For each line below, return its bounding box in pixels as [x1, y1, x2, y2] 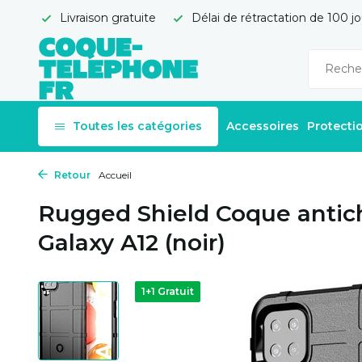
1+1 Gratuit [141, 285, 194, 297]
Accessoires [226, 119, 299, 133]
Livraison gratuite [57, 11, 156, 25]
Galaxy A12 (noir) [38, 229, 225, 256]
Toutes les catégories [73, 119, 202, 133]
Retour [52, 169, 90, 181]
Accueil [99, 169, 132, 181]
